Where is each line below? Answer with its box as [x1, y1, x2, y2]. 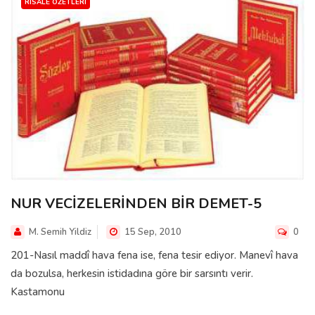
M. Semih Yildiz [29, 225, 91, 238]
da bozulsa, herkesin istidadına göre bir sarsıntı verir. [11, 266, 253, 281]
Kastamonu [11, 284, 65, 299]
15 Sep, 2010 [122, 225, 181, 238]
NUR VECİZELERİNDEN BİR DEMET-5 [11, 193, 262, 213]
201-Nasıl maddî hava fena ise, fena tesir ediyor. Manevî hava [11, 247, 298, 262]
